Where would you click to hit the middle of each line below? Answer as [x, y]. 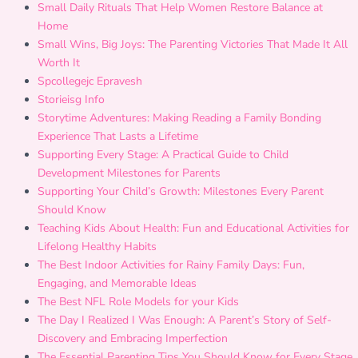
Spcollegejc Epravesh [90, 81]
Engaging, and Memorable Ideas [117, 283]
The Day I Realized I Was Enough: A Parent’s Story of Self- [185, 320]
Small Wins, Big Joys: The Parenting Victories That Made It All [193, 44]
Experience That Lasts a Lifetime [118, 136]
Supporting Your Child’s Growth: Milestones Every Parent [181, 191]
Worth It [59, 63]
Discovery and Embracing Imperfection [133, 338]
